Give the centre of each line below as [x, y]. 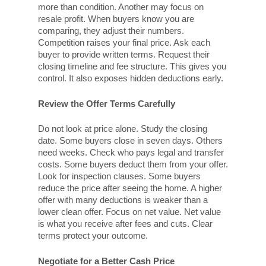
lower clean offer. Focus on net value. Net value [129, 212]
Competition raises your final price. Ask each [124, 43]
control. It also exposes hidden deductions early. [131, 78]
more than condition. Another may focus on [121, 7]
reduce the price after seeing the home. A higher [130, 188]
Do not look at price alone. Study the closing [123, 129]
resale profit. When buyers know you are [116, 19]
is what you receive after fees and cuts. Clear [125, 224]
